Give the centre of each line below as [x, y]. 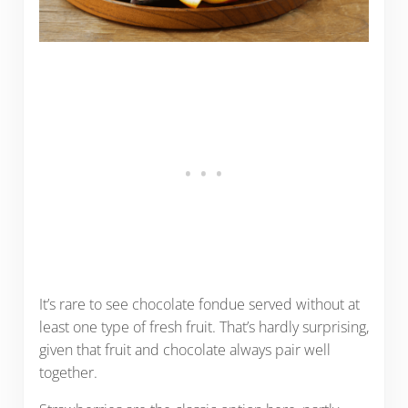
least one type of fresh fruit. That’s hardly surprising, [204, 327]
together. [68, 373]
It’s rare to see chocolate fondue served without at [199, 305]
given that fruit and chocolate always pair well [184, 350]
